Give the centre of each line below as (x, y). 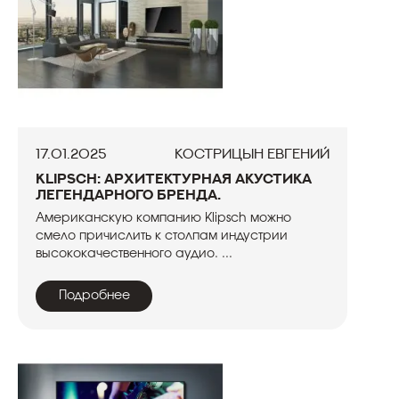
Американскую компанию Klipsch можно (163, 218)
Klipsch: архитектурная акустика (174, 178)
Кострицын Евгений (252, 153)
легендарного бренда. (128, 194)
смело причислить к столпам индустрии (162, 236)
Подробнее (94, 296)
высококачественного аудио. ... (134, 254)
